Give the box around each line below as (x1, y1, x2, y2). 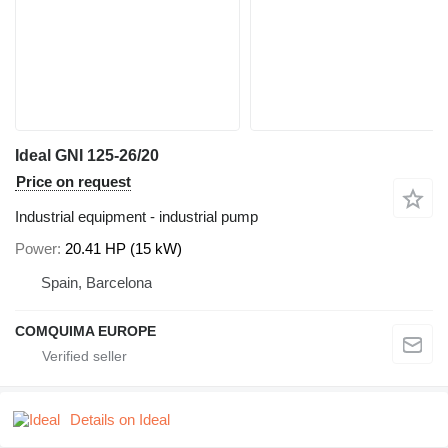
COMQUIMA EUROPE (15, 322, 156, 339)
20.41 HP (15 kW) (65, 239, 182, 257)
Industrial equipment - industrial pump (15, 208, 258, 226)
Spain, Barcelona (41, 273, 152, 291)
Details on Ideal (70, 410, 170, 428)
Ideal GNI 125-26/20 (15, 147, 159, 165)
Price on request (16, 173, 131, 191)
